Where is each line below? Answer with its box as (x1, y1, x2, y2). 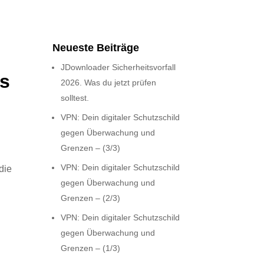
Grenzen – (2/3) (61, 193, 121, 203)
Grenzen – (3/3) (61, 143, 121, 153)
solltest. (61, 93, 90, 103)
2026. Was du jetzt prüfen (61, 77, 157, 87)
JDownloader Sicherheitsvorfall (61, 62, 176, 72)
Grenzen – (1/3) (61, 243, 121, 253)
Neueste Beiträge (52, 41, 140, 54)
